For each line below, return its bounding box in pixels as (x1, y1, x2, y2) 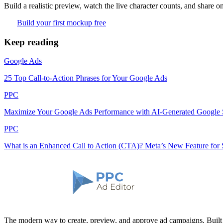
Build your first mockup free (17, 18, 106, 27)
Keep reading (4, 36, 59, 47)
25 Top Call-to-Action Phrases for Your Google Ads (4, 74, 167, 83)
